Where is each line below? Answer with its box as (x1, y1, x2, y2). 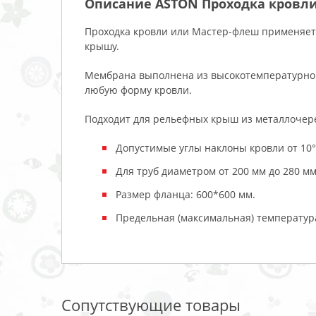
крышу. (85, 39, 122, 53)
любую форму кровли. (85, 83, 192, 97)
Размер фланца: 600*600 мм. (116, 187, 255, 201)
